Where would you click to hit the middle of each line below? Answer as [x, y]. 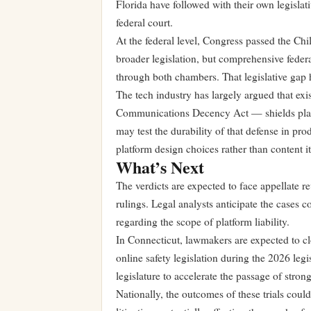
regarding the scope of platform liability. [203, 222]
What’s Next [160, 167]
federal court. [144, 23]
